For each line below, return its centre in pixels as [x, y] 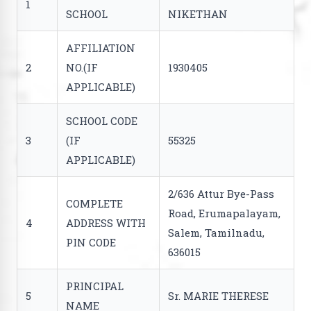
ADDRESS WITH [106, 223]
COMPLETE [94, 203]
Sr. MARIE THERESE [218, 296]
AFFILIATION [101, 48]
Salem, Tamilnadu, [216, 233]
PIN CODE [91, 242]
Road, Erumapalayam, [224, 213]
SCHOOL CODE [102, 121]
